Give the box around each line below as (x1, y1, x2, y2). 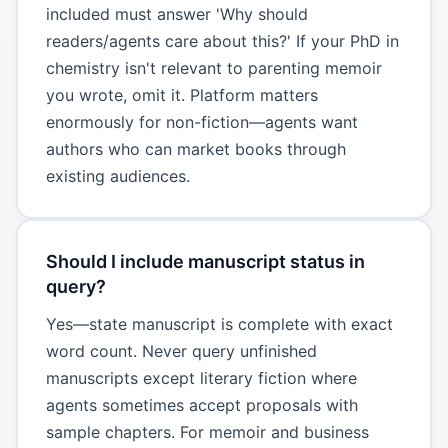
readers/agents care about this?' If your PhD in (45, 30, 399, 51)
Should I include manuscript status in (45, 250, 365, 272)
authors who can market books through (45, 138, 346, 159)
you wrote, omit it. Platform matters (45, 84, 318, 105)
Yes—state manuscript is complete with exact (45, 313, 393, 334)
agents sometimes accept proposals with (45, 394, 358, 415)
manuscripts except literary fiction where (45, 367, 357, 388)
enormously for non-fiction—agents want (45, 111, 358, 132)
